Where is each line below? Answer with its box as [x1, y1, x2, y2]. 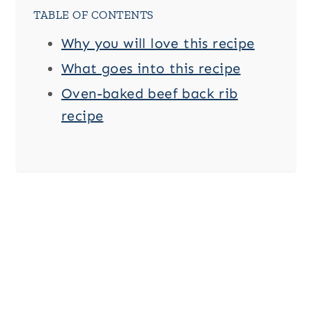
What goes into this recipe [61, 60, 241, 77]
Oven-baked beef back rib [61, 85, 238, 102]
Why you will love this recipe [61, 35, 255, 52]
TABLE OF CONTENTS [33, 8, 154, 22]
